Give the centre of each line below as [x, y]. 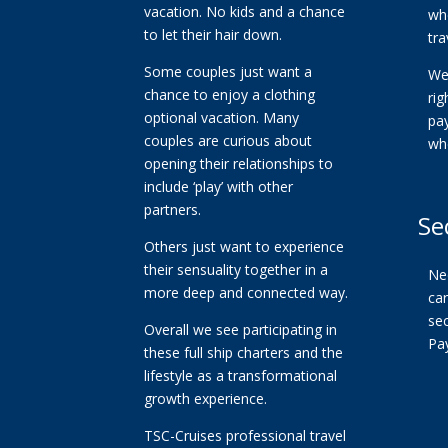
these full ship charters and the [244, 352]
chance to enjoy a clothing [230, 94]
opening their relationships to [239, 163]
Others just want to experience [244, 246]
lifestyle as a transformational [241, 375]
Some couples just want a [228, 71]
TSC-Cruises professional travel [245, 435]
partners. [173, 209]
